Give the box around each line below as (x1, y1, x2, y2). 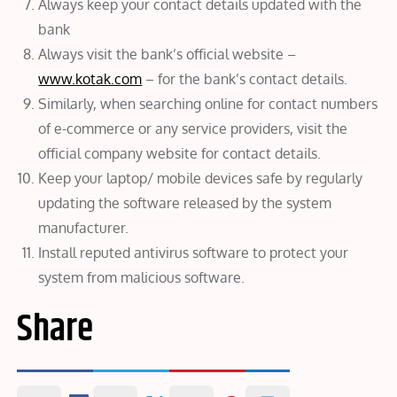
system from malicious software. (38, 268, 245, 286)
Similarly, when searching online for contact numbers (38, 94, 378, 113)
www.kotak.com (38, 69, 143, 88)
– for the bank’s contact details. (142, 69, 348, 88)
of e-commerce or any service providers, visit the (38, 119, 348, 137)
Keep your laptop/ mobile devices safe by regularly (38, 168, 363, 187)
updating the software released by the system (38, 193, 332, 212)
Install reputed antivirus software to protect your (38, 243, 349, 261)
